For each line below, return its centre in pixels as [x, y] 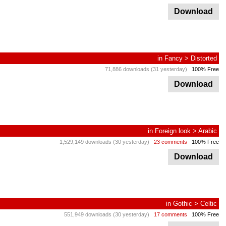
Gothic [183, 204]
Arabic [208, 131]
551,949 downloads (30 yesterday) [107, 214]
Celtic [209, 204]
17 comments [171, 214]
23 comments [171, 142]
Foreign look [173, 131]
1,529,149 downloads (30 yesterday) [104, 142]
